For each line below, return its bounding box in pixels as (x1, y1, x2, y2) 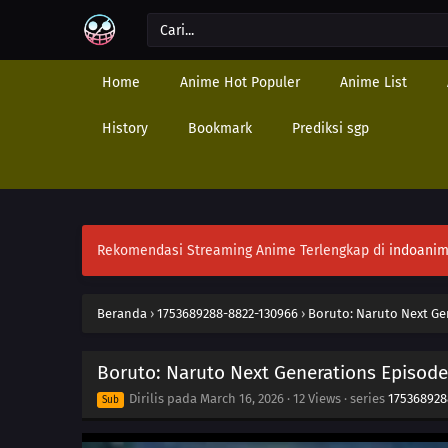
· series (341, 391, 388, 406)
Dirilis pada (126, 391, 200, 406)
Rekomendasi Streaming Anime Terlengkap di (97, 242, 389, 259)
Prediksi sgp (292, 120, 369, 137)
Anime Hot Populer (180, 74, 300, 91)
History (102, 120, 148, 137)
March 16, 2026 (200, 391, 284, 406)
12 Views (293, 391, 341, 406)
